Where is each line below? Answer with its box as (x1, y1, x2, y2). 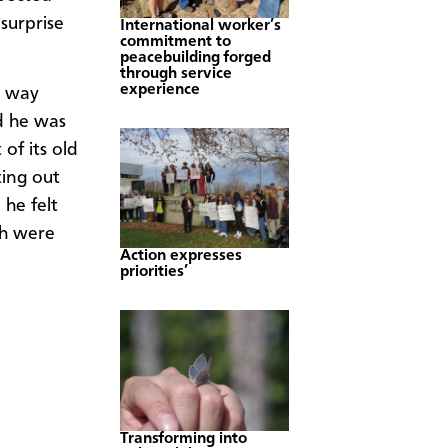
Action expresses (120, 248, 242, 265)
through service (120, 65, 232, 82)
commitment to (120, 33, 231, 50)
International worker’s (120, 17, 281, 34)
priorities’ (120, 264, 188, 281)
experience (120, 81, 200, 98)
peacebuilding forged (120, 49, 271, 66)
